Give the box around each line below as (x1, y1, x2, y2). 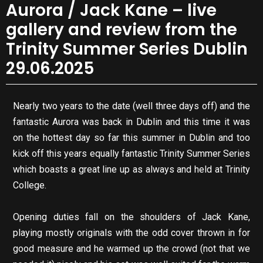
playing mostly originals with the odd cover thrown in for (13, 227, 250, 239)
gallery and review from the (6, 18, 237, 41)
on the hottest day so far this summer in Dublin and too (13, 132, 250, 144)
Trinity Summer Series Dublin (6, 37, 248, 60)
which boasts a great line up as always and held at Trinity (13, 164, 250, 176)
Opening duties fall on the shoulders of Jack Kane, (13, 211, 250, 223)
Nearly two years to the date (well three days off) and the (13, 100, 250, 112)
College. (13, 180, 47, 191)
